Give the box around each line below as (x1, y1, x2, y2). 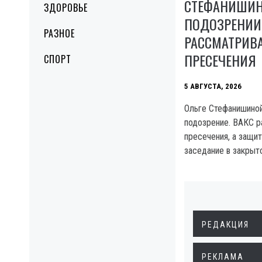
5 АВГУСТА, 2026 (184, 82, 242, 91)
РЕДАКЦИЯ (202, 219, 249, 229)
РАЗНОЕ (44, 26, 75, 40)
